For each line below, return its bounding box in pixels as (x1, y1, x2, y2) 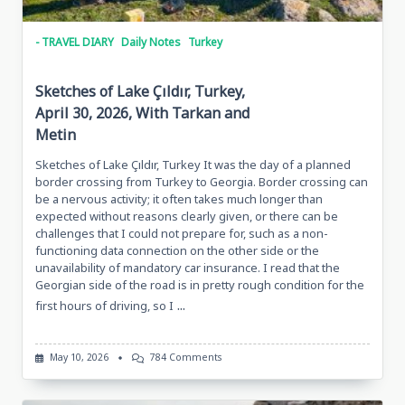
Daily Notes (121, 34, 181, 51)
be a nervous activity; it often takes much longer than (35, 191, 323, 208)
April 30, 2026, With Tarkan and (35, 102, 250, 125)
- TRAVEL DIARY (35, 34, 114, 51)
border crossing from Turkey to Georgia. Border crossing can (35, 174, 368, 191)
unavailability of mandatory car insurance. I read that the (35, 259, 340, 277)
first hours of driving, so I (35, 297, 174, 315)
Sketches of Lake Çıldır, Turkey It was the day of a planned (35, 156, 351, 174)
